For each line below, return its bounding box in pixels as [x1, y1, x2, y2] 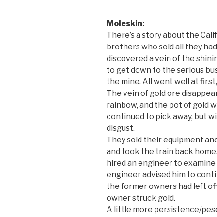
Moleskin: [107, 18, 145, 28]
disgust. [107, 123, 135, 133]
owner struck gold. [107, 193, 175, 202]
